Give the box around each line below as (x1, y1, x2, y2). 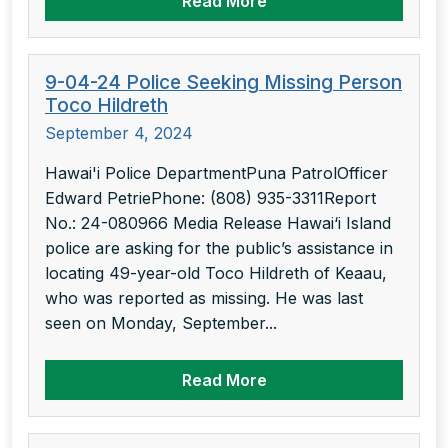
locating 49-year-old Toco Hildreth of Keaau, (45, 263, 387, 284)
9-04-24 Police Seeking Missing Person (45, 70, 402, 95)
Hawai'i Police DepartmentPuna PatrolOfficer (45, 163, 388, 184)
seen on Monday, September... (45, 313, 277, 334)
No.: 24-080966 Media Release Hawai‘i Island (45, 213, 391, 234)
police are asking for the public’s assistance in (45, 238, 393, 259)
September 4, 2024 (45, 123, 193, 144)
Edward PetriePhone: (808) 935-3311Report (45, 188, 376, 209)
